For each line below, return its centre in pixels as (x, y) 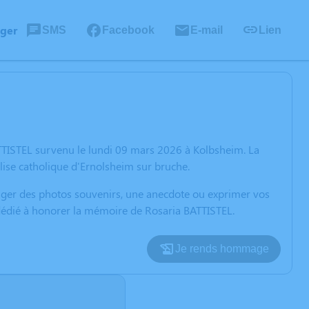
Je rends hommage (222, 249)
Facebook (128, 30)
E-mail (207, 30)
